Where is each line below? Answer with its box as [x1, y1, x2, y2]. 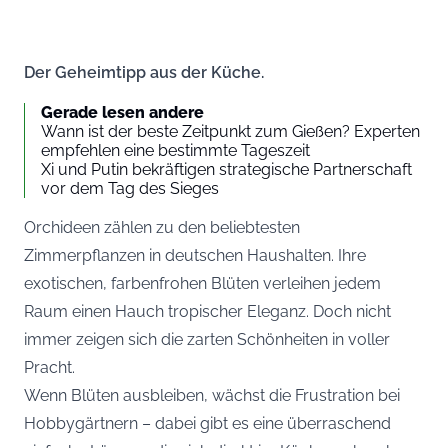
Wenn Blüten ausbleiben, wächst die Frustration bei [24, 385, 400, 405]
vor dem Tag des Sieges [41, 178, 219, 198]
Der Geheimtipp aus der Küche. [24, 62, 264, 82]
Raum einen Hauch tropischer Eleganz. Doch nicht [24, 301, 391, 321]
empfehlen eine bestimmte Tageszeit [41, 140, 310, 160]
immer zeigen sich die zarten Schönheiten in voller [24, 329, 390, 349]
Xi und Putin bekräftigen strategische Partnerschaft [41, 159, 412, 179]
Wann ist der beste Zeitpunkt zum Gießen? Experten [41, 121, 420, 141]
